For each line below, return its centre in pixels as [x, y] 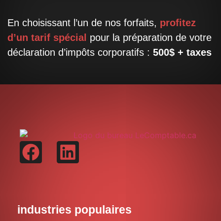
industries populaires [74, 209]
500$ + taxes [182, 52]
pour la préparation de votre [149, 37]
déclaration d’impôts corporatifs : [80, 52]
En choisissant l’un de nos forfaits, [84, 22]
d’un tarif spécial [47, 37]
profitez [178, 22]
